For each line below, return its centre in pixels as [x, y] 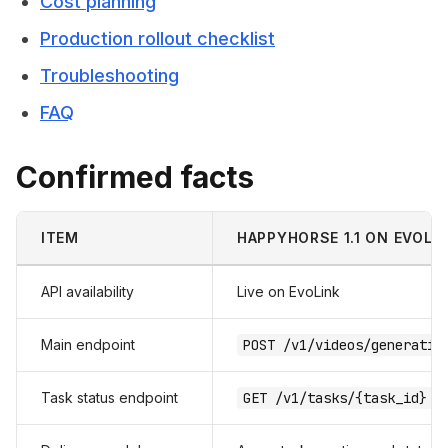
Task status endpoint [109, 397]
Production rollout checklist [157, 38]
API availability [87, 291]
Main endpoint [88, 344]
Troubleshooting [109, 75]
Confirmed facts [135, 177]
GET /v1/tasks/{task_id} [335, 398]
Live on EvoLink [288, 291]
